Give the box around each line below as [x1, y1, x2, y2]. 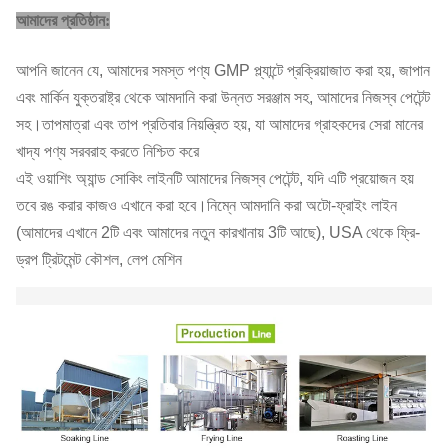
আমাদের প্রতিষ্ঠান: [16, 12, 110, 29]
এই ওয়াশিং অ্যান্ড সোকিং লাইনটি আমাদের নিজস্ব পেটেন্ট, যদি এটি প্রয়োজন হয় [16, 170, 414, 187]
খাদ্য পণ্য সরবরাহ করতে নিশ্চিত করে [16, 143, 199, 160]
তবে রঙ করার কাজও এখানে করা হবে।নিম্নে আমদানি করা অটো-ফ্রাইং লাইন [16, 197, 397, 214]
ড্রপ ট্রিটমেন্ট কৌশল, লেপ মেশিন [16, 251, 182, 268]
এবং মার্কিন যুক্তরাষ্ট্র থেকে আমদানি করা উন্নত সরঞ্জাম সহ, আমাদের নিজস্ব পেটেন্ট [16, 89, 430, 106]
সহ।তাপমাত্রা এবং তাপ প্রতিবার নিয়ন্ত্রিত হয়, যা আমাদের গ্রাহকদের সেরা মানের [16, 116, 423, 133]
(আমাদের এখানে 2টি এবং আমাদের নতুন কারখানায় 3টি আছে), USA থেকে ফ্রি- [16, 224, 420, 241]
